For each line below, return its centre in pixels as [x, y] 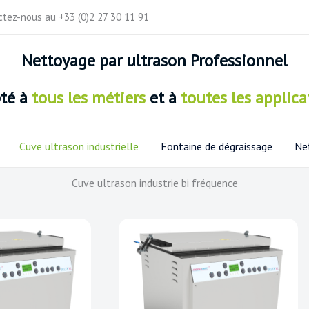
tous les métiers [88, 97]
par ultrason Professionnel [193, 61]
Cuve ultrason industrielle [79, 146]
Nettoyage [60, 61]
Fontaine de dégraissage [216, 146]
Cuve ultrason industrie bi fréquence [154, 183]
